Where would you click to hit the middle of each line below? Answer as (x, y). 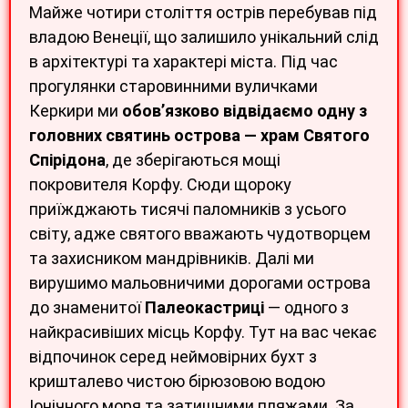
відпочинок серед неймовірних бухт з (173, 357)
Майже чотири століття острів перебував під (203, 13)
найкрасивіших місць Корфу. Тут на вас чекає (203, 332)
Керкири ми (76, 111)
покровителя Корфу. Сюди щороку (160, 185)
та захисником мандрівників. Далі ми (172, 259)
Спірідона (67, 160)
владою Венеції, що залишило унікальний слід (204, 37)
